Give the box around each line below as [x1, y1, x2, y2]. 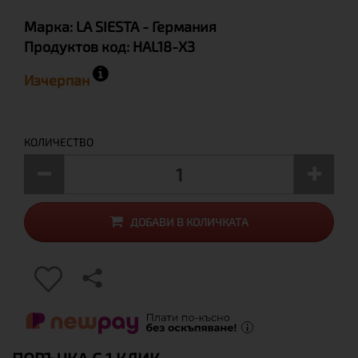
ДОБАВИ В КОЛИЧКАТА [130, 215, 249, 229]
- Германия [142, 18, 217, 35]
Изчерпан [24, 71, 93, 89]
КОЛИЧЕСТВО [24, 135, 93, 149]
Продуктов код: [24, 38, 133, 55]
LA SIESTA [76, 18, 139, 35]
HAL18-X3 [133, 38, 195, 55]
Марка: [24, 18, 76, 35]
